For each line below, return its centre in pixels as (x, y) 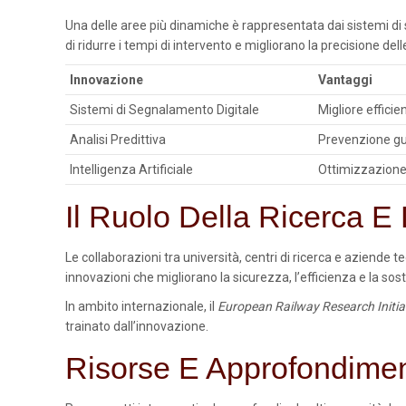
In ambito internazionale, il (141, 306)
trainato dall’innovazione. (137, 326)
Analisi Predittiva (118, 140)
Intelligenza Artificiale (131, 169)
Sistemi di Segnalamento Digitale (164, 110)
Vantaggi (345, 80)
